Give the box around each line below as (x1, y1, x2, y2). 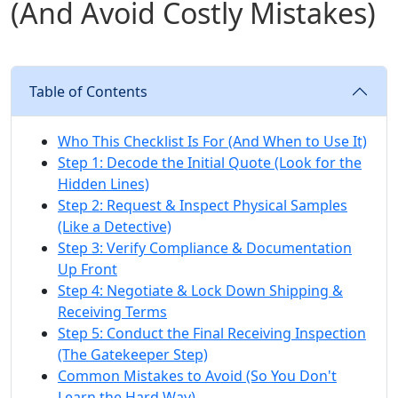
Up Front (58, 259, 117, 280)
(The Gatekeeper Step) (58, 345, 208, 365)
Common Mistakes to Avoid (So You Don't (58, 366, 337, 386)
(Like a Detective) (58, 217, 171, 237)
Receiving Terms (58, 302, 167, 322)
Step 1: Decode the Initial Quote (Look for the (58, 153, 362, 173)
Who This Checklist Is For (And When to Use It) (58, 131, 367, 152)
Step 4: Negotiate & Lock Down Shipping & (58, 281, 343, 301)
